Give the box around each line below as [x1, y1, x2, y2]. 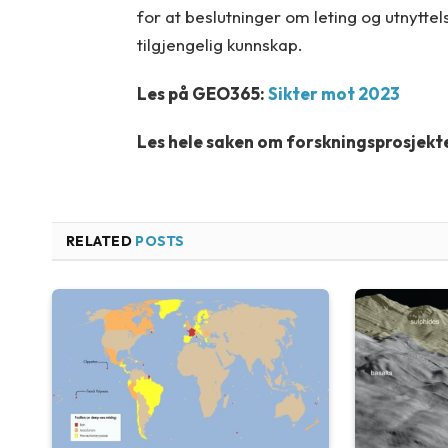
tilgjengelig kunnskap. [136, 34, 303, 56]
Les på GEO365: [136, 82, 268, 104]
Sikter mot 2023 [267, 82, 400, 104]
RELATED [66, 232, 136, 251]
